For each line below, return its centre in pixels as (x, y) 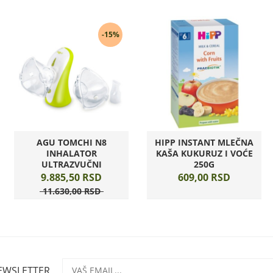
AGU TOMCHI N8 (71, 142)
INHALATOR (71, 153)
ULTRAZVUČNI (71, 164)
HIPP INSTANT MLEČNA (204, 142)
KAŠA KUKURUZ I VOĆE (204, 153)
